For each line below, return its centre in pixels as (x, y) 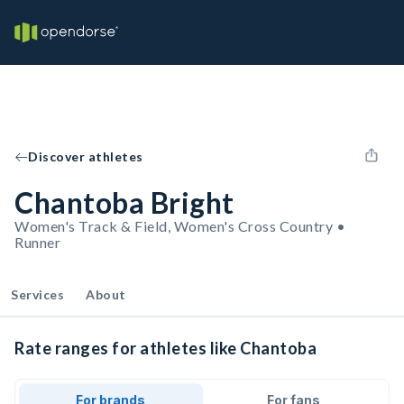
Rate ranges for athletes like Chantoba (165, 348)
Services (37, 294)
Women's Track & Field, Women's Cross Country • (180, 226)
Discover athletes (86, 156)
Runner (37, 242)
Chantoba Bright (124, 202)
